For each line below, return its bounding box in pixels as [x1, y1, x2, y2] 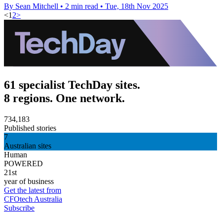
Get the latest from [4, 185, 61, 194]
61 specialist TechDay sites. [4, 78, 140, 91]
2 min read [65, 1, 98, 10]
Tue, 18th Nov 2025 [105, 1, 168, 10]
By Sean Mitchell [4, 1, 58, 10]
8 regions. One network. [4, 91, 125, 105]
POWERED [4, 159, 43, 168]
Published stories [4, 123, 56, 132]
